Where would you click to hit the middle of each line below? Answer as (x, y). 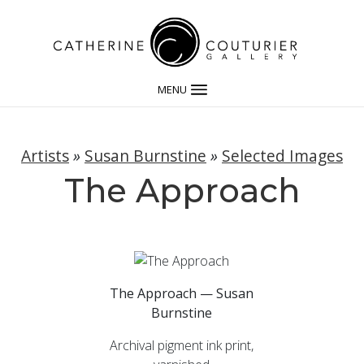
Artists (45, 156)
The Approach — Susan (182, 293)
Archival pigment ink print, (182, 345)
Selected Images (282, 156)
